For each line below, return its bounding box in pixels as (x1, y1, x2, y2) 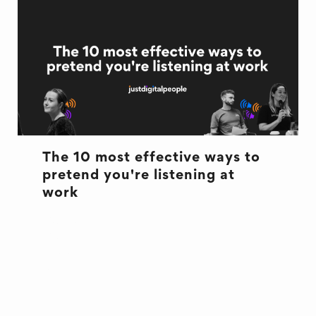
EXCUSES (42, 247, 99, 257)
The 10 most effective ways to (42, 152, 260, 164)
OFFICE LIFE (42, 262, 119, 273)
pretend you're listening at (42, 169, 235, 182)
